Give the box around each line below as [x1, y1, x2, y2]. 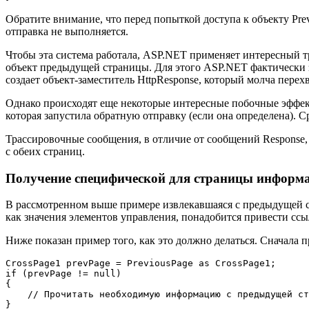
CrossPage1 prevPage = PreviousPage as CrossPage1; [6, 258, 276, 269]
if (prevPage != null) [6, 268, 121, 279]
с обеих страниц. [6, 145, 85, 157]
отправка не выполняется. [6, 25, 128, 37]
